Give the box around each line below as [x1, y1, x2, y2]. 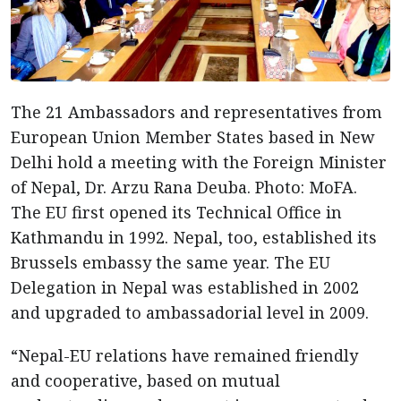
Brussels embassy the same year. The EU [11, 252, 330, 273]
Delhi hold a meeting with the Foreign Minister [11, 151, 387, 173]
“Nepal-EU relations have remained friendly [11, 345, 358, 366]
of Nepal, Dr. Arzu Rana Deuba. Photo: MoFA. [11, 176, 357, 198]
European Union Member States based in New [11, 126, 375, 148]
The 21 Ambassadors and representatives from [11, 101, 382, 123]
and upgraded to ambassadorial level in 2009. [11, 302, 369, 323]
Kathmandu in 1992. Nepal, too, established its [11, 226, 377, 248]
